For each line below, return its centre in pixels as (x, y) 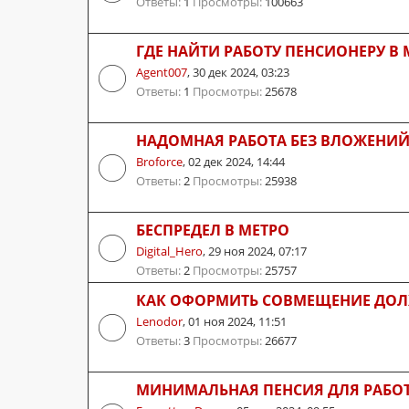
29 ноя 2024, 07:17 (257, 251)
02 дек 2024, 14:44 (236, 161)
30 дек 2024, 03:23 (241, 72)
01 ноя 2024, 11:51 (237, 321)
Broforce (159, 161)
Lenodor (159, 321)
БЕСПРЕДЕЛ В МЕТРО (213, 230)
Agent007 (162, 72)
